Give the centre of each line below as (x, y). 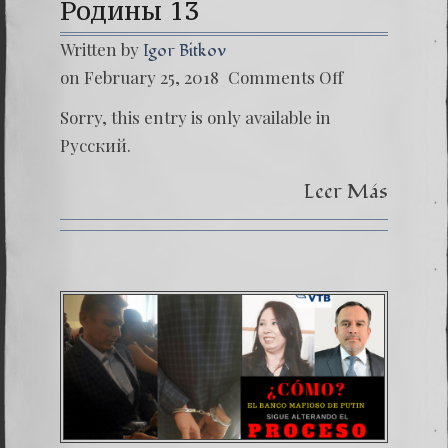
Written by (101, 49)
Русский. (95, 145)
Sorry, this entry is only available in (195, 117)
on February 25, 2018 (139, 77)
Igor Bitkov (184, 50)
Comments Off (285, 77)
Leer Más (346, 191)
